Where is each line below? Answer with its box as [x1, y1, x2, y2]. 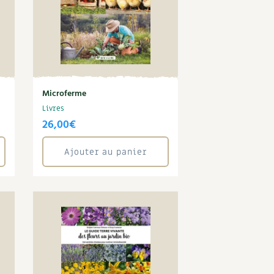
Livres [42, 103, 65, 113]
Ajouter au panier [64, 146, 147, 158]
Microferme [42, 87, 87, 101]
